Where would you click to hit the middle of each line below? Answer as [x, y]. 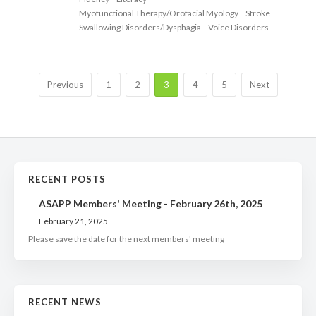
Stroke [258, 13]
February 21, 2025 [73, 221]
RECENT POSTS [67, 180]
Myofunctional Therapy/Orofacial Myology [159, 13]
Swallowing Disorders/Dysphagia [140, 28]
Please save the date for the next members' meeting [126, 239]
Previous [65, 85]
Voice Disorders [238, 28]
